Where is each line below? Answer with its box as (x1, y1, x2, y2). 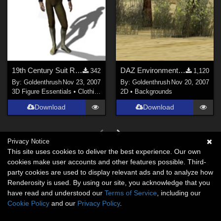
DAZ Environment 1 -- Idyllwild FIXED (178, 66, 185, 74)
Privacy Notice (7, 138, 49, 145)
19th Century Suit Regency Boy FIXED (75, 66, 83, 74)
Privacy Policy (77, 199, 120, 207)
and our (49, 199, 77, 207)
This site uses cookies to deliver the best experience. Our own (7, 147, 201, 155)
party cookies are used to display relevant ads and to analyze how (7, 168, 213, 176)
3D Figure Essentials (12, 88, 72, 96)
